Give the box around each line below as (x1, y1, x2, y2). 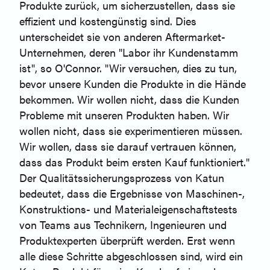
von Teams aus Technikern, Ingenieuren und (19, 217, 227, 233)
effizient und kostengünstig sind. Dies (19, 13, 196, 29)
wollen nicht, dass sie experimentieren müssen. (19, 123, 242, 139)
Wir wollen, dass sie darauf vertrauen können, (19, 139, 236, 154)
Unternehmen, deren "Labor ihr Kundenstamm (19, 45, 238, 60)
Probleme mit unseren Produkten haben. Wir (19, 107, 229, 123)
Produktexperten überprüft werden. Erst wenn (19, 233, 235, 248)
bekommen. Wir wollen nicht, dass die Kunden (19, 92, 239, 107)
